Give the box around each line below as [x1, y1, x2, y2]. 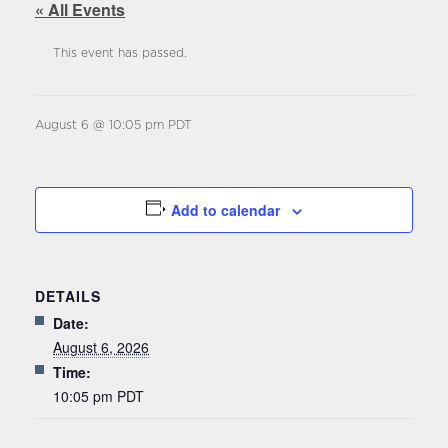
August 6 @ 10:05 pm [35, 120, 164, 131]
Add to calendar [171, 200, 281, 220]
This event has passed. [53, 48, 187, 59]
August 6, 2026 [53, 337, 149, 357]
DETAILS [35, 286, 101, 306]
